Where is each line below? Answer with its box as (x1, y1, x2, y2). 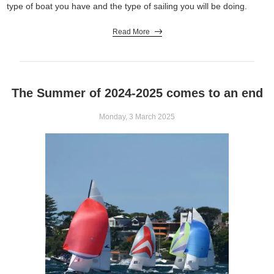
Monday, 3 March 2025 (99, 112, 175, 121)
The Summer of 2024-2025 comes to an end (11, 86, 263, 100)
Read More (112, 27, 150, 36)
